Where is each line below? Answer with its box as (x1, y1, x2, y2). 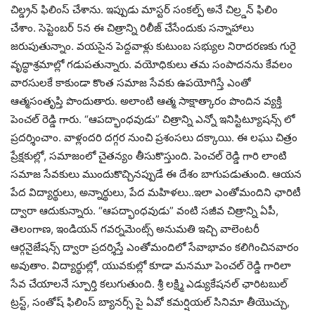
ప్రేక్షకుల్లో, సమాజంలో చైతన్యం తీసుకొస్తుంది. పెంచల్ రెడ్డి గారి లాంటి (11, 148, 287, 162)
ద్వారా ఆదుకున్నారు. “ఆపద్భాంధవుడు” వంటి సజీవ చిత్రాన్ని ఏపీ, (11, 203, 278, 217)
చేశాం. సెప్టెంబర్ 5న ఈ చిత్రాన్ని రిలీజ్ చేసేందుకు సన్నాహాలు (11, 20, 254, 34)
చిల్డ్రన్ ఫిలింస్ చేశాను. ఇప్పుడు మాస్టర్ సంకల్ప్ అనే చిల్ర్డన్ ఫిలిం (11, 2, 278, 16)
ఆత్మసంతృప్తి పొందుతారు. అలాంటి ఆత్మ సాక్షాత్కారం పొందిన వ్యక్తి (11, 94, 282, 108)
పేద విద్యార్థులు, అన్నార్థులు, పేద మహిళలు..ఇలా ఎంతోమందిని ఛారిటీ (11, 185, 301, 199)
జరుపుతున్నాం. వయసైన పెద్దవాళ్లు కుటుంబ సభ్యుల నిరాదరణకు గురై (11, 39, 296, 53)
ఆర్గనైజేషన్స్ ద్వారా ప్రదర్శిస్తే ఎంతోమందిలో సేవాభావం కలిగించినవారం (11, 240, 299, 254)
